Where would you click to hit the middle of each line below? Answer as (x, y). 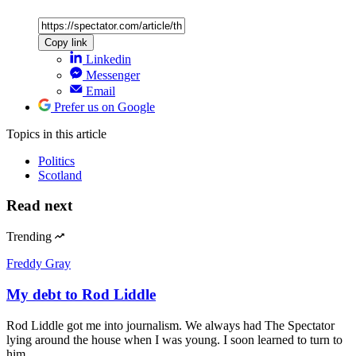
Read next (39, 206)
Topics (25, 133)
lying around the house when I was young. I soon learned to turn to (174, 339)
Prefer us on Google (104, 106)
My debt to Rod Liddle (81, 294)
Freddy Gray (39, 264)
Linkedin (108, 59)
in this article (75, 133)
